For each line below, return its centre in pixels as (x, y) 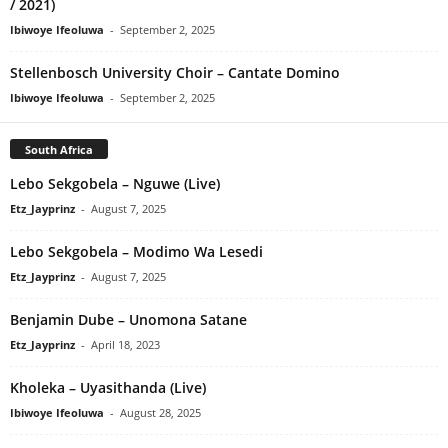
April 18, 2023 (125, 345)
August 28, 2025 (160, 413)
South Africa (59, 150)
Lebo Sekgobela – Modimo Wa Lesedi (136, 252)
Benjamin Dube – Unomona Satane (128, 320)
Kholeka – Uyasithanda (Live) (108, 388)
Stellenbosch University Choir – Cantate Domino (175, 72)
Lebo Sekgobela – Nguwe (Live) (115, 184)
